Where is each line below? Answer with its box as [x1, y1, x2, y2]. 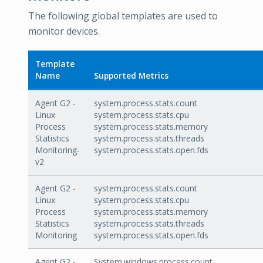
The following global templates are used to [28, 9, 218, 22]
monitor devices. [28, 25, 100, 38]
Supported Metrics [94, 70, 168, 81]
